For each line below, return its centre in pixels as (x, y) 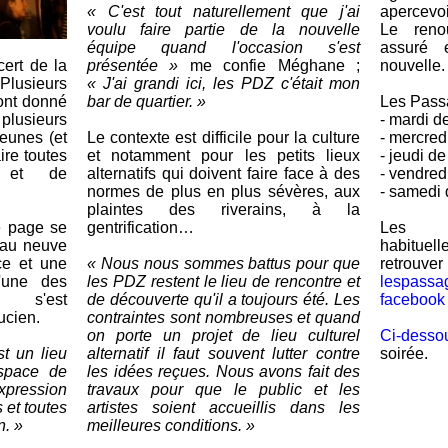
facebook (412, 299)
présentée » (133, 65)
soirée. (404, 353)
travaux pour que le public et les (223, 389)
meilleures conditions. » (171, 425)
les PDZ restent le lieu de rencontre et (223, 281)
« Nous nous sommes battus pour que (223, 263)
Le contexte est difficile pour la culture (223, 137)
